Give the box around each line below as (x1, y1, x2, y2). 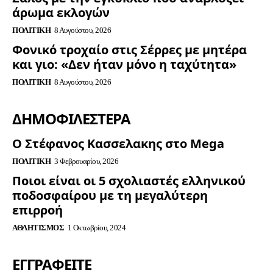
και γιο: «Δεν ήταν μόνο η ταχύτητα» (12, 55, 236, 73)
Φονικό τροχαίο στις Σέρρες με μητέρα (12, 41, 247, 58)
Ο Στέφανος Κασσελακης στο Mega (12, 135, 224, 152)
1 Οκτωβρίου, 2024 (67, 222, 126, 232)
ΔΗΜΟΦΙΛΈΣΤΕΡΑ (12, 108, 130, 129)
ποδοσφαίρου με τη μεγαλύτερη (12, 186, 208, 204)
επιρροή (12, 201, 63, 218)
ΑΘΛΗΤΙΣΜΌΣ (12, 222, 64, 232)
